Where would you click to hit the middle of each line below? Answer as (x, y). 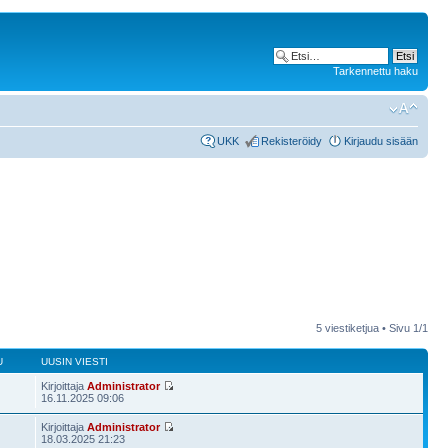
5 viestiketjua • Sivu (364, 327)
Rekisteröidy (291, 140)
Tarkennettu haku (375, 71)
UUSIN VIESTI (75, 361)
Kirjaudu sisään (381, 140)
